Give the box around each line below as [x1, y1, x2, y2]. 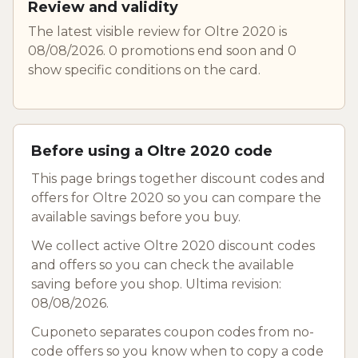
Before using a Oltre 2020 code [31, 141, 272, 160]
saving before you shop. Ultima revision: [31, 276, 281, 292]
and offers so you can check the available [31, 257, 294, 272]
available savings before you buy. [31, 209, 241, 225]
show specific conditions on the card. [28, 62, 261, 78]
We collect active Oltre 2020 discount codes [31, 237, 315, 253]
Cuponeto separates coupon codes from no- [31, 324, 314, 340]
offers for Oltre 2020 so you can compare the [31, 189, 321, 205]
